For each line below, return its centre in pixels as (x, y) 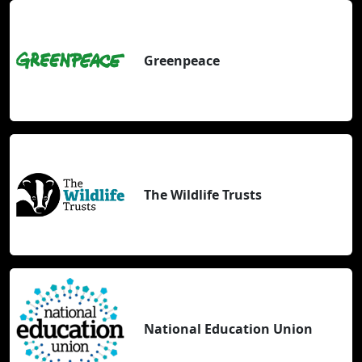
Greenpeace (182, 60)
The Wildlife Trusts (203, 194)
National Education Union (228, 328)
